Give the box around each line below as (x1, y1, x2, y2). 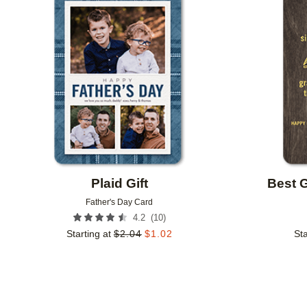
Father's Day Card (86, 197, 153, 208)
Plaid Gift (90, 176, 148, 191)
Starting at (66, 228, 111, 240)
